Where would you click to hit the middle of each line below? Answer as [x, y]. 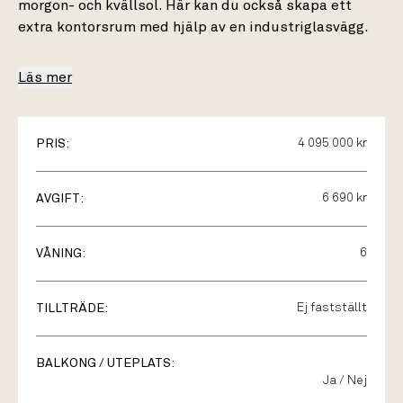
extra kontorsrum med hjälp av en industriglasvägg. [193, 27]
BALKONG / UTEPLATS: [105, 363]
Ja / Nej [345, 381]
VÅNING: [61, 254]
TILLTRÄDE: [72, 309]
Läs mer [45, 77]
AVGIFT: [60, 199]
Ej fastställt [332, 308]
